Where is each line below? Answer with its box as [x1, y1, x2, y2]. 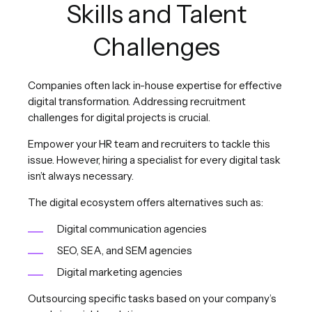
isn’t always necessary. [28, 169, 134, 182]
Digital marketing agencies [57, 265, 182, 279]
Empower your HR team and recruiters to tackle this [28, 136, 270, 150]
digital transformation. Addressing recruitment [28, 94, 246, 108]
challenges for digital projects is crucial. [28, 110, 210, 124]
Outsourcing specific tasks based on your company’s [28, 291, 276, 305]
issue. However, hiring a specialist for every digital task [28, 153, 281, 166]
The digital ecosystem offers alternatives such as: [28, 195, 263, 209]
